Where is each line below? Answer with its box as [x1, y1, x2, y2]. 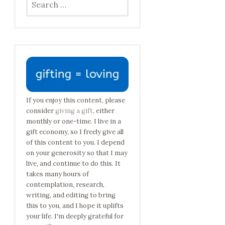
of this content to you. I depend [26, 138, 125, 147]
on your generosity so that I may [26, 148, 128, 157]
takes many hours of [26, 169, 89, 178]
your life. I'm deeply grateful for [26, 211, 124, 220]
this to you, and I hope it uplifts [26, 201, 124, 210]
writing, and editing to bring [26, 190, 116, 199]
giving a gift [55, 106, 93, 115]
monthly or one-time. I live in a [26, 117, 122, 126]
